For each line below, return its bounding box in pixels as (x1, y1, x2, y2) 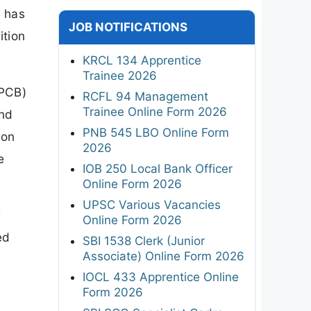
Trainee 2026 (83, 68, 157, 83)
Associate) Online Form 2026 (83, 249, 244, 263)
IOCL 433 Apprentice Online (83, 269, 239, 284)
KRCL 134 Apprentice (83, 53, 201, 67)
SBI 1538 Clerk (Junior (83, 233, 205, 248)
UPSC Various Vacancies (83, 197, 221, 212)
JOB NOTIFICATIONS (69, 19, 187, 34)
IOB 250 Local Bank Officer (83, 161, 233, 176)
